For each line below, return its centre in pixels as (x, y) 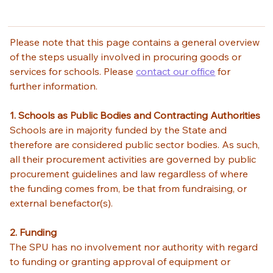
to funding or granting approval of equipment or (122, 261)
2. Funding (34, 232)
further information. (55, 86)
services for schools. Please (73, 71)
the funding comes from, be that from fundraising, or (130, 188)
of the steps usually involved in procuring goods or (127, 56)
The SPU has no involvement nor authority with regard (135, 246)
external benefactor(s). (63, 203)
